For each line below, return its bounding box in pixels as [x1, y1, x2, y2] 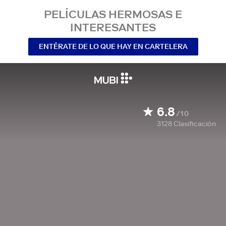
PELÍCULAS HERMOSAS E [44, 7, 182, 21]
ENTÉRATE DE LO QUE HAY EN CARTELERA [38, 41, 188, 51]
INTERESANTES [70, 20, 156, 34]
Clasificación [174, 119, 216, 128]
